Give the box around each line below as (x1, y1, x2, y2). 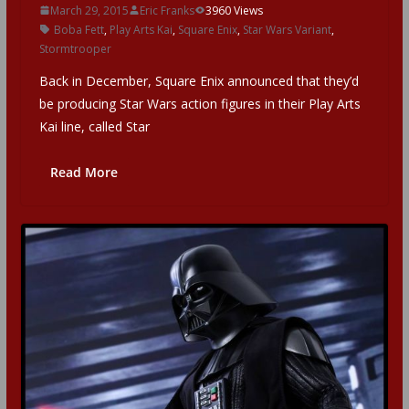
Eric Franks (139, 2, 194, 18)
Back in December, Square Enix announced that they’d (38, 71, 359, 89)
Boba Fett (53, 21, 104, 37)
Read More (49, 163, 118, 181)
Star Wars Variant (242, 21, 331, 37)
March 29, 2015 (49, 2, 129, 18)
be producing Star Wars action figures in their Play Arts (38, 94, 361, 112)
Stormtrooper (38, 40, 111, 57)
